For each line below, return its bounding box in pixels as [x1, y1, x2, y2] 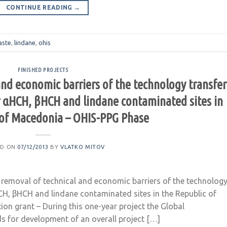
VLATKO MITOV [60, 144, 105, 150]
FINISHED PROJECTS [17, 67, 69, 73]
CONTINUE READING [6, 4, 74, 11]
